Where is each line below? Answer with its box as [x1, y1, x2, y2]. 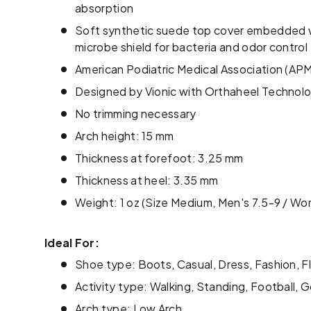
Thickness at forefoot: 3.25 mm [75, 150, 244, 165]
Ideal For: [44, 235, 99, 250]
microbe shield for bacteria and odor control [75, 39, 308, 54]
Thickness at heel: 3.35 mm [75, 172, 219, 187]
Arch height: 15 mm [75, 128, 174, 143]
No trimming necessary [75, 106, 196, 121]
